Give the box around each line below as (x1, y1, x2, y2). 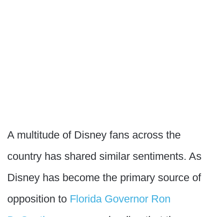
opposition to (7, 193, 70, 205)
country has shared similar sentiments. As (7, 150, 201, 162)
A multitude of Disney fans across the (7, 129, 181, 141)
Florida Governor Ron (70, 193, 170, 205)
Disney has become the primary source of (7, 171, 201, 184)
